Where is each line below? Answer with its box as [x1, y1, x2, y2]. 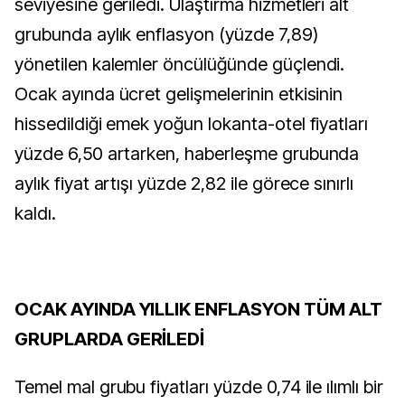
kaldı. [14, 202, 56, 224]
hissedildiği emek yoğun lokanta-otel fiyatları [14, 113, 369, 135]
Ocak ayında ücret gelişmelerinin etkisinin [14, 83, 344, 105]
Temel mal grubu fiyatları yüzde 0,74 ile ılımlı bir [14, 376, 383, 398]
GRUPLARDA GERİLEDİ [14, 328, 205, 350]
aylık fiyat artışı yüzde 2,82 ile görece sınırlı [14, 173, 354, 194]
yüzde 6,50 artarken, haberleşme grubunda [14, 143, 360, 165]
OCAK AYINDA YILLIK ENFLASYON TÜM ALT [14, 298, 382, 320]
